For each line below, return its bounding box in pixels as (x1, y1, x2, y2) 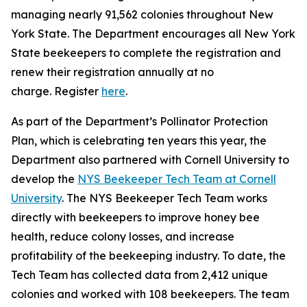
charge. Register (11, 84, 101, 98)
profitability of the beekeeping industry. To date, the (11, 249, 286, 262)
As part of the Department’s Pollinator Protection (11, 114, 268, 128)
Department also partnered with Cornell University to (11, 153, 289, 167)
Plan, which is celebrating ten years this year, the (11, 134, 267, 147)
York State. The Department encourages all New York (11, 27, 295, 40)
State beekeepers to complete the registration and (11, 46, 281, 60)
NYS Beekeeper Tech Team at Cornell (77, 172, 276, 186)
